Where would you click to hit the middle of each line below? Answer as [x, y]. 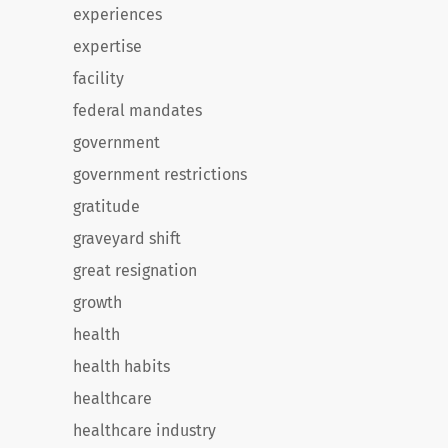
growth [97, 302]
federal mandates [137, 110]
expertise [107, 46]
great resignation [135, 270]
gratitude [106, 206]
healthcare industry [144, 430]
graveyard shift [127, 238]
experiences [117, 14]
